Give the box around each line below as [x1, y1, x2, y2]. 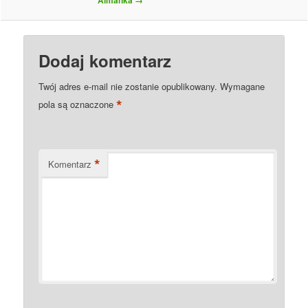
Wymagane [220, 80, 265, 93]
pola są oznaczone [38, 97, 117, 111]
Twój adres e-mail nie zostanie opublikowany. [38, 80, 218, 93]
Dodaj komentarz [38, 49, 172, 73]
